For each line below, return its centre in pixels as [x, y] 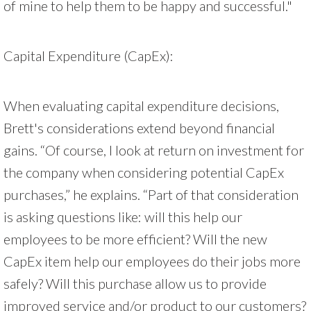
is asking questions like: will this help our [123, 216]
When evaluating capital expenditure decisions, [141, 105]
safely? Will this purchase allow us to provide [135, 283]
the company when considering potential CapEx [144, 172]
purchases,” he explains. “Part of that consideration [151, 194]
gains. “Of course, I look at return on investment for [154, 150]
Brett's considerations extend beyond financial [139, 127]
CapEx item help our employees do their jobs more [152, 261]
